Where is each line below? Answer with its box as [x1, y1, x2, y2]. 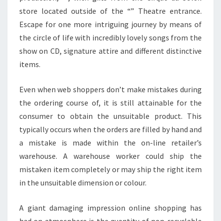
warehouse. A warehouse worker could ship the [19, 150, 202, 161]
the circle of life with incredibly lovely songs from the [19, 32, 202, 42]
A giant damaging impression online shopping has [19, 202, 202, 213]
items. [19, 59, 40, 69]
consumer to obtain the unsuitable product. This [19, 110, 202, 121]
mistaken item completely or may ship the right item [19, 164, 202, 174]
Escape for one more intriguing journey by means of [19, 19, 202, 29]
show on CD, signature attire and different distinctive [19, 45, 202, 56]
